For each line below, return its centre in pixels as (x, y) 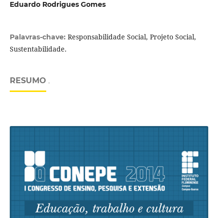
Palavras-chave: (38, 37)
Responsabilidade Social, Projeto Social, (132, 37)
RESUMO (28, 81)
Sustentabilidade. (38, 49)
